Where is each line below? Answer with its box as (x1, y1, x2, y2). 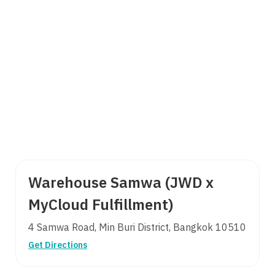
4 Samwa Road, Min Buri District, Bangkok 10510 (28, 219, 246, 236)
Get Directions (28, 238, 87, 252)
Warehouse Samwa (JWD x (28, 171, 214, 196)
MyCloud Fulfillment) (28, 193, 173, 218)
